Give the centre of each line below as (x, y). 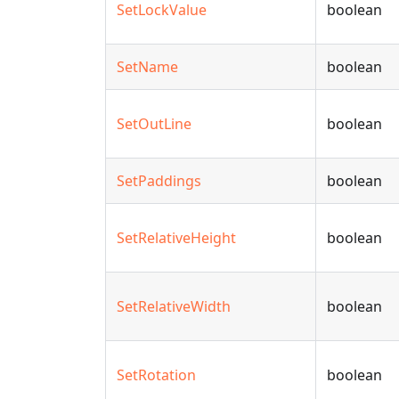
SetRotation (156, 375)
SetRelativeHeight (176, 238)
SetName (147, 67)
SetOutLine (154, 124)
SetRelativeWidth (174, 306)
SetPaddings (159, 181)
